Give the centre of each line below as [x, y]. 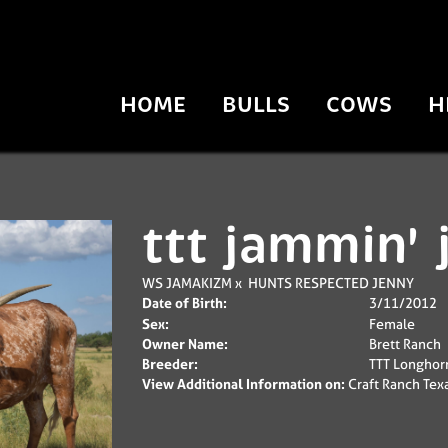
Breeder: [169, 363]
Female [392, 323]
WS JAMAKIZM [186, 282]
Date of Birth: [184, 302]
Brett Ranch [405, 343]
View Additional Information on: [243, 383]
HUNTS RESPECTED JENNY [330, 282]
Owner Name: [184, 343]
